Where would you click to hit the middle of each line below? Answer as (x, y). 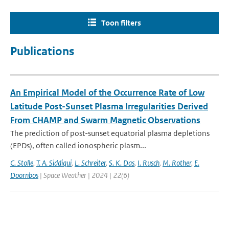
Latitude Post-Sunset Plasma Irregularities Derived (109, 106)
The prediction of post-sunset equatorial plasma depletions (110, 133)
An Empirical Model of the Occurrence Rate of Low (107, 93)
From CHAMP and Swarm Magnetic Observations (105, 120)
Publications (42, 51)
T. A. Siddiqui (54, 163)
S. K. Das (122, 163)
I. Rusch (148, 163)
